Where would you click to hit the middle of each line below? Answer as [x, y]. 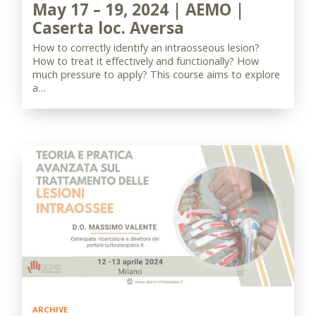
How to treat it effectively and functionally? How [146, 61]
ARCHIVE [50, 309]
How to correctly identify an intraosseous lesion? [146, 48]
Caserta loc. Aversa [108, 28]
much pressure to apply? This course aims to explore [156, 74]
